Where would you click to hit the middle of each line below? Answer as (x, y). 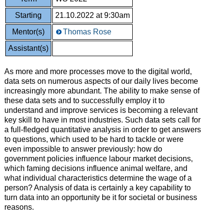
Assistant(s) (28, 48)
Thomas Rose (87, 31)
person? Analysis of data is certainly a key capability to (97, 187)
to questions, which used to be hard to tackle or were (94, 139)
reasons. (19, 207)
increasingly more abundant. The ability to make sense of (102, 91)
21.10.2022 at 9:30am (92, 15)
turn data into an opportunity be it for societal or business (101, 197)
